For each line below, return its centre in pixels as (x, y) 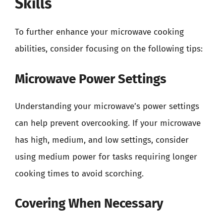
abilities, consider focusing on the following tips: (109, 49)
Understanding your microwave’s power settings (107, 106)
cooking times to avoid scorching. (79, 173)
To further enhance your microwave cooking (99, 32)
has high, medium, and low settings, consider (102, 140)
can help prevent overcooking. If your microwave (108, 123)
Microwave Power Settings (91, 79)
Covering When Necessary (89, 203)
